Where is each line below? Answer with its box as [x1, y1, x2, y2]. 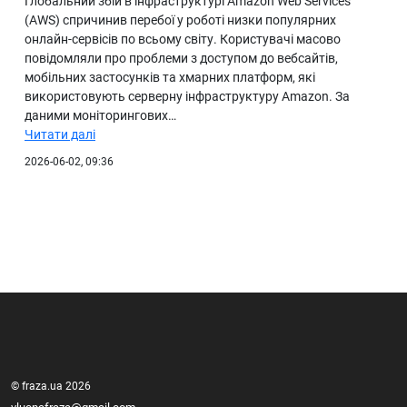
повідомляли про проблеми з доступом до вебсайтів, [25, 51, 338, 66]
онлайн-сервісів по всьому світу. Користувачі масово [25, 32, 341, 47]
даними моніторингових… [25, 108, 176, 124]
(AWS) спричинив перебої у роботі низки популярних [25, 13, 336, 28]
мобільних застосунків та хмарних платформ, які [25, 70, 315, 85]
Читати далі [25, 127, 95, 143]
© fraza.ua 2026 [11, 380, 91, 393]
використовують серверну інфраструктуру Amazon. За [25, 89, 350, 104]
